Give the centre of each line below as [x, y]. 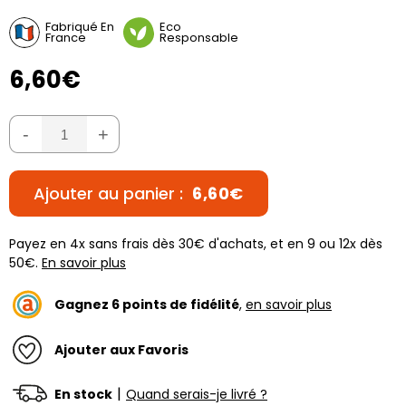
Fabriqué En [80, 27]
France [66, 38]
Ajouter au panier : [111, 194]
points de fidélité [179, 304]
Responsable [199, 38]
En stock [83, 394]
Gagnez [83, 304]
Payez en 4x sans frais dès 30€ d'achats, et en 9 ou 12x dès [196, 244]
